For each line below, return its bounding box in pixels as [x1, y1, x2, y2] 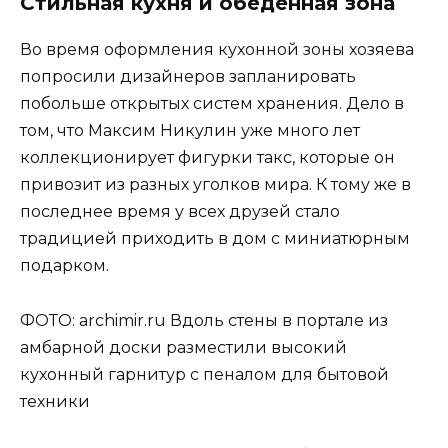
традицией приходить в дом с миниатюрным [20, 229, 410, 249]
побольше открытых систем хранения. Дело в [20, 94, 404, 114]
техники [20, 391, 90, 411]
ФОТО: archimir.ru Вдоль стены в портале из [20, 310, 388, 330]
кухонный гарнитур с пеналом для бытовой [20, 364, 389, 384]
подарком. [20, 256, 109, 276]
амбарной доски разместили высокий [20, 337, 347, 357]
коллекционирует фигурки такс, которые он [20, 148, 395, 168]
